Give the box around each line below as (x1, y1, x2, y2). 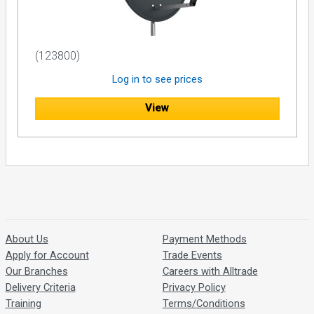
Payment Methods (162, 233, 247, 246)
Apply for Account (5, 249, 89, 262)
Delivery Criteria (5, 281, 76, 294)
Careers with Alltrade (162, 265, 258, 278)
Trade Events (162, 249, 222, 262)
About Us (5, 233, 48, 246)
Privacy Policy (162, 281, 226, 294)
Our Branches (5, 265, 68, 278)
